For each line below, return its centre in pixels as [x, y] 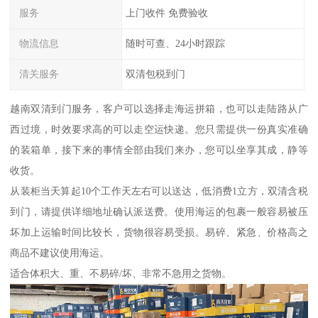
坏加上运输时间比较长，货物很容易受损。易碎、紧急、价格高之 [159, 232]
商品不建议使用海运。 [60, 252]
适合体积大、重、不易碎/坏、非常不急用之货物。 [121, 273]
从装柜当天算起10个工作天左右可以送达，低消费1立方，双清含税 [159, 191]
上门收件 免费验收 [166, 13]
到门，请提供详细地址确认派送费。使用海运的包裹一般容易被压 [159, 211]
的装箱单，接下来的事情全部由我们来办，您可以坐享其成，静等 [159, 149]
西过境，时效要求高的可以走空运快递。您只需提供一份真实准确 [159, 129]
